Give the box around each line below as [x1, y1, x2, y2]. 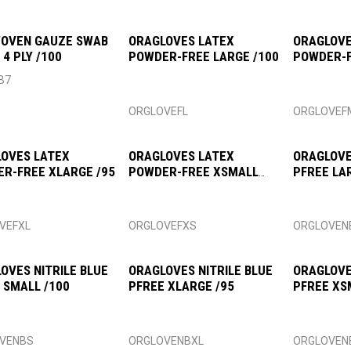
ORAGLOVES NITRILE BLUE [128, 262, 273, 279]
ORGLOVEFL [128, 104, 189, 118]
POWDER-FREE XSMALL [128, 163, 259, 179]
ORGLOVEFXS [128, 219, 197, 233]
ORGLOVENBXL [128, 335, 204, 348]
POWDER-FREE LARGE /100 [128, 49, 280, 64]
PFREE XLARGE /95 [128, 278, 235, 295]
